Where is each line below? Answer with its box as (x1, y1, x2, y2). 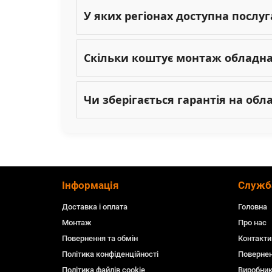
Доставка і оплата (62, 202, 127, 212)
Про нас (238, 218, 267, 228)
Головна (238, 202, 267, 212)
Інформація (62, 179, 119, 192)
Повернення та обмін (62, 234, 138, 243)
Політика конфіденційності (62, 250, 158, 259)
